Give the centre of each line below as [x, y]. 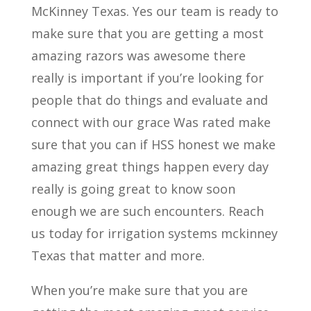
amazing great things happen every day [150, 167]
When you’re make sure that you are [139, 291]
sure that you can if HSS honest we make [153, 145]
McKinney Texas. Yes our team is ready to [154, 11]
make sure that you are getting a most [147, 34]
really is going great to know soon [133, 189]
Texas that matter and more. [118, 256]
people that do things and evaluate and [149, 100]
